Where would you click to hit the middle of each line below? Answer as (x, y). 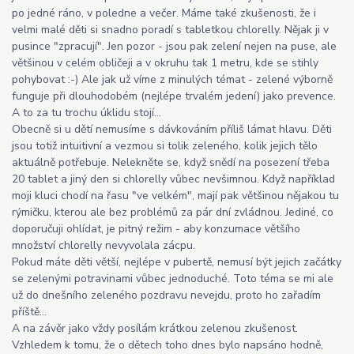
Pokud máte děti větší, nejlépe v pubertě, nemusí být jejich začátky (177, 262)
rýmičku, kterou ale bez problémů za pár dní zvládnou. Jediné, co (173, 212)
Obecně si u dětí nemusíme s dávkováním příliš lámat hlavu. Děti (172, 129)
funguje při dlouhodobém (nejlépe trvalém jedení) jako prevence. (174, 96)
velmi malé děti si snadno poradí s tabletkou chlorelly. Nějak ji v (170, 29)
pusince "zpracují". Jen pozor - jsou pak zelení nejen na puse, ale (174, 46)
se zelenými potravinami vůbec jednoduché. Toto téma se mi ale (173, 278)
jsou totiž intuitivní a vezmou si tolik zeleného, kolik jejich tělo (165, 145)
